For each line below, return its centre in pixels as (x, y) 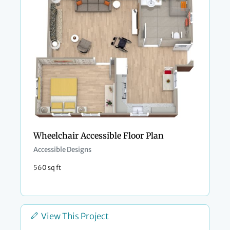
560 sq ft (47, 168)
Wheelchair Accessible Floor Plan (99, 136)
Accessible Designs (62, 150)
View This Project (75, 216)
